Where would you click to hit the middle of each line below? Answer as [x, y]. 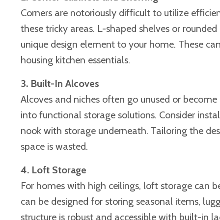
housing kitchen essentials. [75, 60]
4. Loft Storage [54, 170]
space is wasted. [54, 146]
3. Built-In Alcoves [60, 83]
